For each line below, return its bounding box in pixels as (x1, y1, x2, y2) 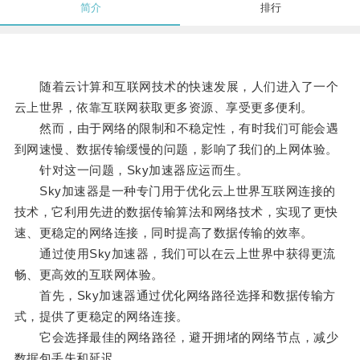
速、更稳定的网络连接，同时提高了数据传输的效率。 (14, 226, 313, 240)
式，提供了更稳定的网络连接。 (14, 309, 189, 324)
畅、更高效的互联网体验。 (14, 268, 164, 282)
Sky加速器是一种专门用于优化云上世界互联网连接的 (14, 184, 336, 198)
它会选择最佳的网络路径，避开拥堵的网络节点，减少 (14, 330, 339, 345)
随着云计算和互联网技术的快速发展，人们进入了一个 (14, 80, 339, 94)
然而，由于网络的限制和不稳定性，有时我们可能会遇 (14, 121, 339, 136)
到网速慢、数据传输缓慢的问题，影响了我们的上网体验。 (14, 142, 338, 157)
